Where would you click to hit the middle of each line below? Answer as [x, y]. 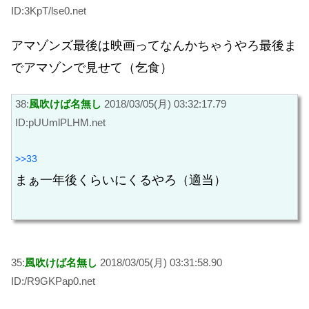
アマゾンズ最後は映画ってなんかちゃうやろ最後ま [154, 46]
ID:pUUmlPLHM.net [60, 123]
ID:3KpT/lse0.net [49, 10]
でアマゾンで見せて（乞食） [92, 68]
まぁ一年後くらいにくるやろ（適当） [121, 180]
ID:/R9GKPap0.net [53, 281]
